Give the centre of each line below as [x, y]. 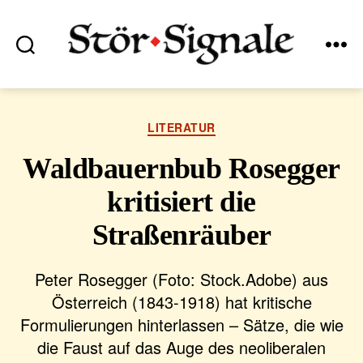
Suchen [39, 62]
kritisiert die [181, 201]
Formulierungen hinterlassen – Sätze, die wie [181, 324]
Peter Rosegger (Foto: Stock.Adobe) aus [181, 279]
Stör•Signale [218, 73]
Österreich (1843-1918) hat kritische [181, 301]
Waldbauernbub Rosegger [181, 168]
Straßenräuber [181, 235]
